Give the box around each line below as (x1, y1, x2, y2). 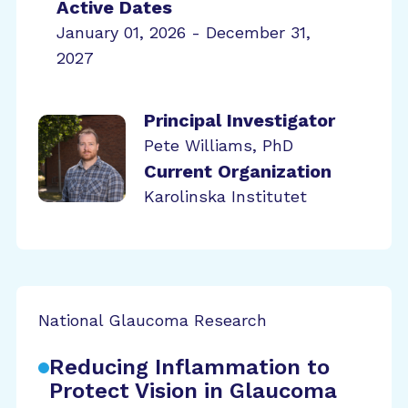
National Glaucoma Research (38, 311, 267, 330)
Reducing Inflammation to (49, 354, 330, 380)
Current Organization (144, 160, 331, 182)
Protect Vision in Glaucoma (49, 378, 337, 403)
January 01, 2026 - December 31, (56, 23, 311, 42)
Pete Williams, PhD (144, 136, 293, 155)
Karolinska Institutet (144, 187, 307, 206)
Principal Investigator (144, 109, 335, 131)
